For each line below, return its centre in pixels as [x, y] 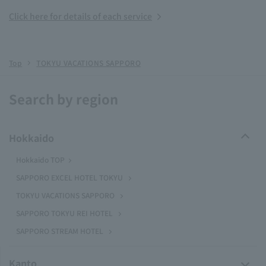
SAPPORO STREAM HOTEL [60, 231]
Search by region [64, 99]
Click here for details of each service [80, 16]
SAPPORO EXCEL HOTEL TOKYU [69, 177]
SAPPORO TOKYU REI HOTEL [64, 213]
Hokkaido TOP [40, 159]
